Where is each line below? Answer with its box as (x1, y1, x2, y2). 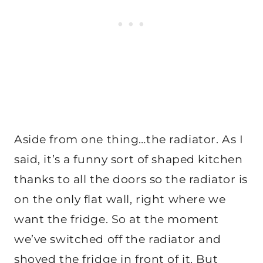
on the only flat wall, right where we (14, 192, 226, 206)
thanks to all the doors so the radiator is (14, 172, 248, 186)
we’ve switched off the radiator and (14, 232, 221, 246)
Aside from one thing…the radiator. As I (14, 132, 244, 146)
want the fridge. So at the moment (14, 212, 219, 226)
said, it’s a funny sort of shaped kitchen (14, 152, 243, 166)
